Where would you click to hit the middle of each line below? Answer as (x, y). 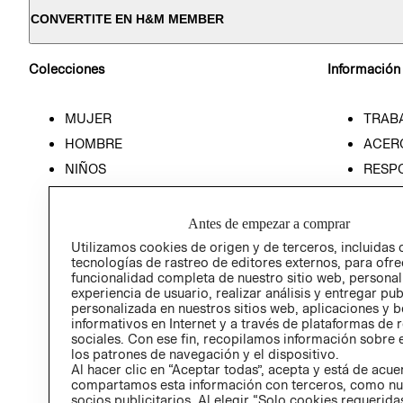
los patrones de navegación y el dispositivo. (205, 354)
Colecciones (67, 69)
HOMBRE (94, 143)
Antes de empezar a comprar (269, 224)
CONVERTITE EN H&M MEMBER (127, 19)
